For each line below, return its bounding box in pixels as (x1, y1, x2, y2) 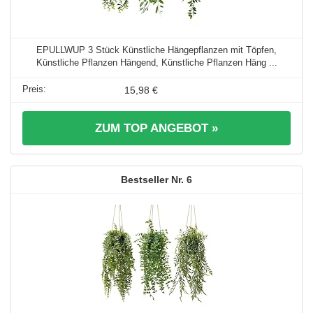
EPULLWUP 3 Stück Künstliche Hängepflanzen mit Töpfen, (36, 44, 277, 55)
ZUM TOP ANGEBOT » (95, 121, 218, 135)
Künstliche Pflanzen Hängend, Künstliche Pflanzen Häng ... (36, 57, 277, 68)
